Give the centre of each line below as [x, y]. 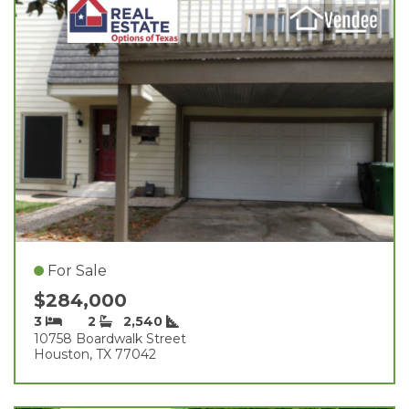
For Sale [77, 270]
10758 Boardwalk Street [110, 338]
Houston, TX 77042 [95, 354]
